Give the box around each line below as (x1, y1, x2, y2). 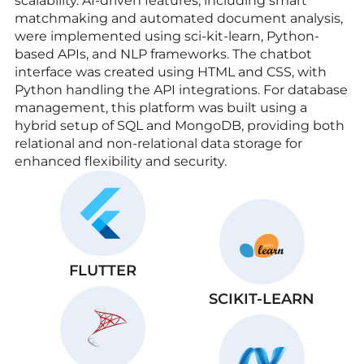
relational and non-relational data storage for (15, 135, 302, 151)
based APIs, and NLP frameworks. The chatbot (15, 45, 312, 62)
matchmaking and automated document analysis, (15, 10, 343, 26)
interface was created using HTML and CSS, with (15, 63, 327, 80)
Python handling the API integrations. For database (15, 81, 348, 97)
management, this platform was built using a (15, 99, 307, 115)
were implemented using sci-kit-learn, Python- (15, 28, 319, 44)
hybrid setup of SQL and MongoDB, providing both (15, 117, 344, 133)
